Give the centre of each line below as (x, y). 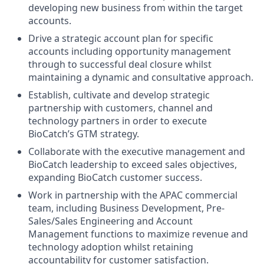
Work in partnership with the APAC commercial (133, 195)
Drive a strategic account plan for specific (121, 39)
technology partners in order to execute (118, 121)
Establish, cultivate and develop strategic (119, 95)
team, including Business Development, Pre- (126, 208)
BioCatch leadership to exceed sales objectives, (133, 165)
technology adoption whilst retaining (111, 247)
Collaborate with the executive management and (137, 152)
